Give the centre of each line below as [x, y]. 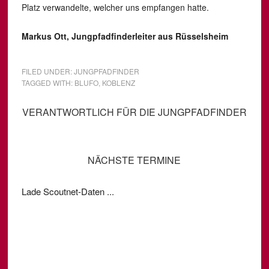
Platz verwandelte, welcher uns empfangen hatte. [115, 7]
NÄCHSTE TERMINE [134, 160]
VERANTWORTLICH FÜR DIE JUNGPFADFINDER [134, 112]
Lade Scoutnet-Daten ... [68, 191]
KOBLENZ [118, 83]
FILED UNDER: [47, 71]
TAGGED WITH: [48, 83]
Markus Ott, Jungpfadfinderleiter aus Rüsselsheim [125, 36]
